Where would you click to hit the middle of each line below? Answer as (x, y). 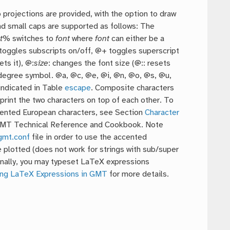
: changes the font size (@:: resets (110, 64)
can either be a (137, 39)
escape (78, 88)
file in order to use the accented (89, 138)
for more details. (138, 175)
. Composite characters (133, 88)
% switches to (29, 39)
